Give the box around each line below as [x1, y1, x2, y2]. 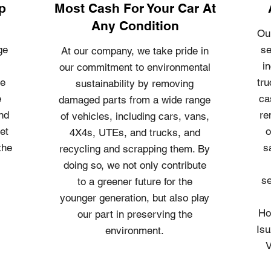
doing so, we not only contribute [63, 159, 206, 171]
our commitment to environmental [59, 61, 211, 73]
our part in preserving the [77, 208, 192, 220]
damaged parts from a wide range [59, 94, 211, 106]
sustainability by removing [76, 77, 194, 90]
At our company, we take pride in [60, 45, 209, 57]
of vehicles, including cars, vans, [60, 110, 209, 122]
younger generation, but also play [60, 192, 209, 204]
